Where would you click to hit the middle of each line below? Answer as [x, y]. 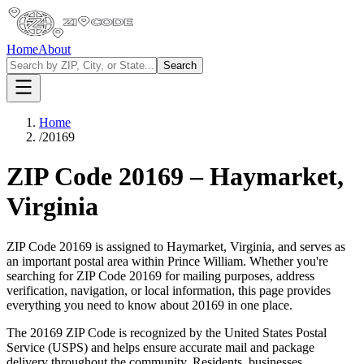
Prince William [205, 261]
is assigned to [129, 246]
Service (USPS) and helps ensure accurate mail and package [160, 347]
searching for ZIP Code [66, 275]
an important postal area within [85, 261]
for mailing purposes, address [238, 275]
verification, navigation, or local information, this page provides [169, 290]
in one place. [258, 305]
